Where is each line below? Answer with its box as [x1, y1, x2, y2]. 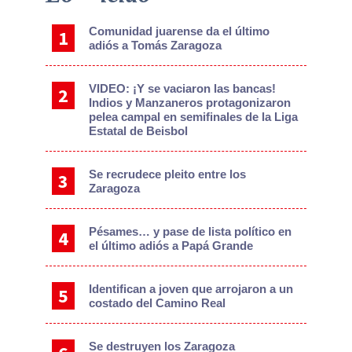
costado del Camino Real [89, 296, 226, 310]
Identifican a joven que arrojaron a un [89, 282, 294, 296]
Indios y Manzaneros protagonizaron [89, 96, 291, 110]
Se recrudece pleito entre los [89, 167, 247, 181]
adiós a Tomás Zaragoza [89, 38, 222, 53]
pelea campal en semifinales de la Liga [89, 110, 299, 124]
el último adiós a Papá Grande [89, 239, 254, 253]
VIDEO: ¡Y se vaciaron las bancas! [89, 82, 277, 96]
